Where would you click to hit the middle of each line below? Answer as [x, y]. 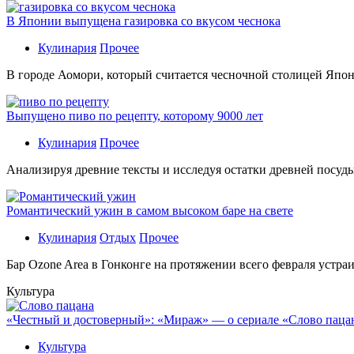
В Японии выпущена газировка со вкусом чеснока [143, 21]
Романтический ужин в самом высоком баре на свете [150, 210]
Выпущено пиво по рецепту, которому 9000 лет [135, 115]
